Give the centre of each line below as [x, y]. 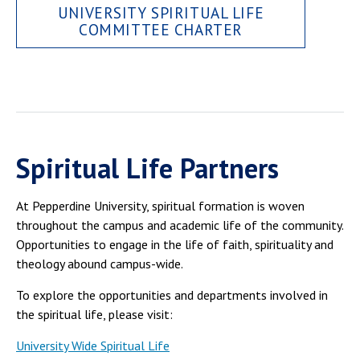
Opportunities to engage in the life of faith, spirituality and [175, 244]
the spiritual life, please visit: [94, 314]
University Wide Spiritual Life [93, 345]
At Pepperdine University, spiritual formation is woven [160, 205]
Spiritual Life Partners [147, 168]
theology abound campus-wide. [100, 263]
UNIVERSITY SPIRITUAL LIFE [161, 13]
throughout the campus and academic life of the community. [180, 225]
